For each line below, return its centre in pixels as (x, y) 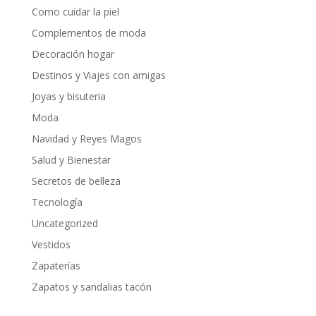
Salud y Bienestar (71, 160)
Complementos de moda (89, 33)
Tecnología (57, 202)
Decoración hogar (73, 54)
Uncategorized (65, 224)
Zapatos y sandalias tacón (91, 287)
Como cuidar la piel (75, 12)
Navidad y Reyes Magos (86, 139)
